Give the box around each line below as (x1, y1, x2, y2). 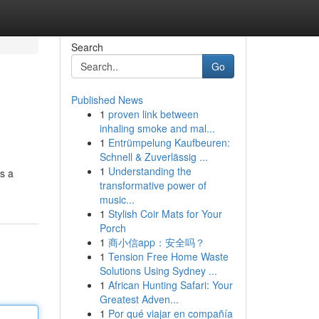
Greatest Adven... (99, 292, 179, 306)
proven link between (108, 107, 199, 121)
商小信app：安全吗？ (108, 235, 205, 249)
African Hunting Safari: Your (108, 278, 233, 292)
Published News (70, 93, 143, 107)
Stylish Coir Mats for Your (108, 206, 222, 221)
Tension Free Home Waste (108, 249, 229, 263)
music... (99, 192, 135, 206)
